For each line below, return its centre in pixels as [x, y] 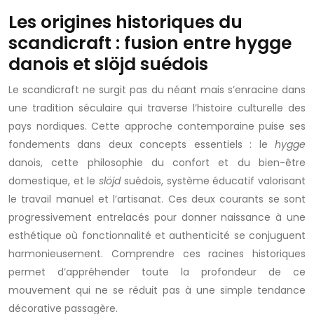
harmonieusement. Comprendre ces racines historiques [157, 254]
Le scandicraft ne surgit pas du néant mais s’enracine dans [157, 90]
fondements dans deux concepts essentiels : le [142, 144]
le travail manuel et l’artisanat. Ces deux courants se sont [157, 199]
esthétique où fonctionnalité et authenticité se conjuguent [157, 235]
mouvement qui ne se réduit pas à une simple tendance [157, 290]
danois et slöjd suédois [108, 64]
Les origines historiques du [125, 22]
